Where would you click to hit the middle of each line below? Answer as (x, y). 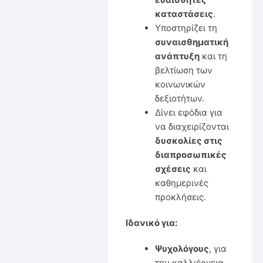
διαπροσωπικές (190, 154)
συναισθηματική (191, 42)
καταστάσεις (184, 14)
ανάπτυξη (177, 56)
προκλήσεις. (180, 197)
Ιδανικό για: (151, 222)
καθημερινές (181, 183)
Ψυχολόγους (182, 248)
